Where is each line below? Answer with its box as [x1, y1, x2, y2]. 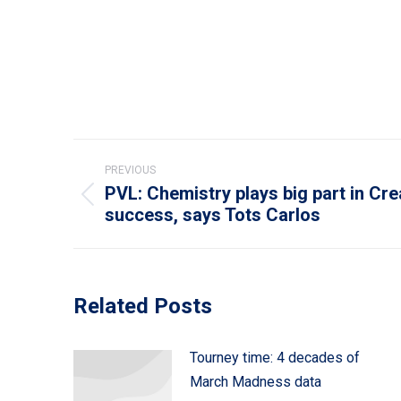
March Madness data [190, 373, 321, 390]
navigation [73, 169, 218, 205]
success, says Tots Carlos [105, 204, 320, 226]
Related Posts [73, 294, 212, 319]
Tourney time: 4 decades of [190, 349, 360, 366]
